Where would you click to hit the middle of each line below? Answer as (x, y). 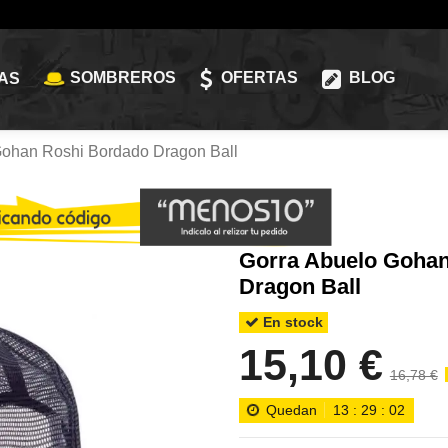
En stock (290, 322)
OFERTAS (257, 78)
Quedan (292, 409)
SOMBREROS (122, 78)
